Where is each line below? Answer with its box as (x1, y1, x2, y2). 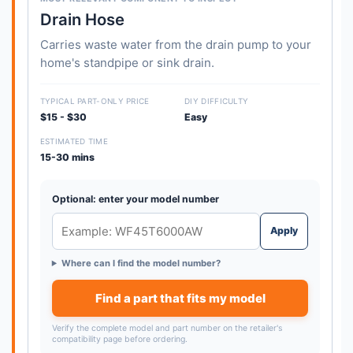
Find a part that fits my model (95, 290, 266, 306)
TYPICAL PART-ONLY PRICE (39, 96, 150, 106)
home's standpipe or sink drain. (39, 54, 214, 70)
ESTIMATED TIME (39, 136, 108, 146)
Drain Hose (39, 9, 124, 30)
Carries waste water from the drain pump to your (39, 36, 311, 52)
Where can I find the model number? (61, 257, 221, 269)
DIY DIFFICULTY (184, 96, 249, 106)
